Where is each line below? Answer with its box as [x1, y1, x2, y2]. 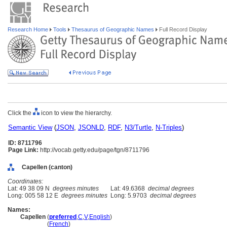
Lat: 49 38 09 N [8, 185, 53, 192]
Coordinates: [8, 178, 43, 185]
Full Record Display [158, 26, 207, 32]
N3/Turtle [125, 124, 152, 131]
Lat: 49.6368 [107, 185, 148, 192]
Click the [8, 109, 33, 117]
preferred [49, 213, 77, 220]
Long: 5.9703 [107, 192, 150, 199]
